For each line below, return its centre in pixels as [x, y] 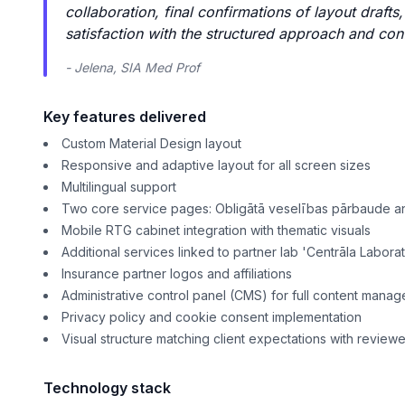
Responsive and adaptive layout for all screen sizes [216, 165]
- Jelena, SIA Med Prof [132, 67]
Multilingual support [119, 187]
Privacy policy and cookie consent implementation [212, 317]
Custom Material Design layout [151, 143]
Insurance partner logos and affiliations [177, 273]
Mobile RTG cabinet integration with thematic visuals [216, 230]
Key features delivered [125, 117]
